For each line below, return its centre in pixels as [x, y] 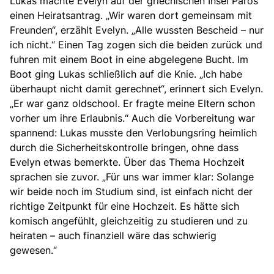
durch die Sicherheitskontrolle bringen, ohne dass [124, 148]
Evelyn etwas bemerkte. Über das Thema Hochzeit [127, 162]
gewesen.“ [33, 250]
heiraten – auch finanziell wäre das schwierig [113, 236]
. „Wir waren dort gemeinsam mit [176, 16]
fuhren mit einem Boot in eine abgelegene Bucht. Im [129, 60]
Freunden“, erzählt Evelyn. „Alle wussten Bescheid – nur [137, 30]
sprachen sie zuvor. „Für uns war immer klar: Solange [132, 177]
